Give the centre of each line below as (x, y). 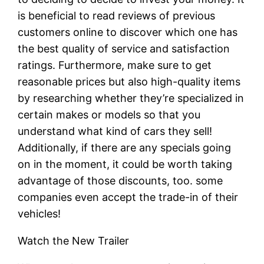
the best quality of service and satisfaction (124, 48)
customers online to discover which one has (128, 32)
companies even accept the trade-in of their (128, 197)
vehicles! (39, 213)
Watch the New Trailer (74, 240)
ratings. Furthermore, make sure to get (115, 65)
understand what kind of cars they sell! (115, 131)
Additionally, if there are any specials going (125, 147)
